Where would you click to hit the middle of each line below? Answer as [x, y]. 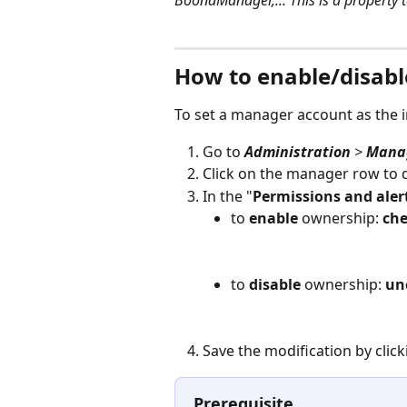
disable [275, 285]
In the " [228, 196]
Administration [298, 151]
